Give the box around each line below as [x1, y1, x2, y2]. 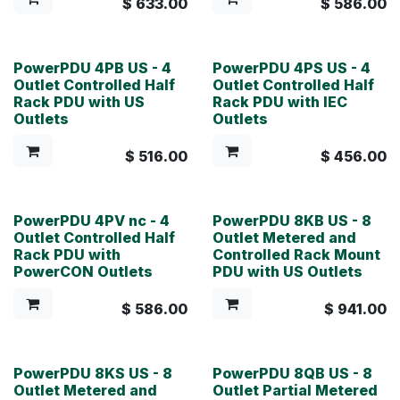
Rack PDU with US [13, 92, 145, 111]
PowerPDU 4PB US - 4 [13, 58, 171, 77]
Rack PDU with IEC [212, 92, 347, 111]
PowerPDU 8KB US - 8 [212, 211, 371, 229]
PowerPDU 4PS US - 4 [212, 58, 371, 77]
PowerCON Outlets [13, 262, 153, 280]
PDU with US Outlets [212, 262, 362, 280]
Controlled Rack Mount [212, 245, 380, 263]
